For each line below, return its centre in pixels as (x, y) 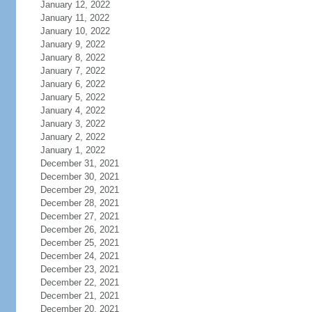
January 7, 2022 (72, 71)
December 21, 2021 (79, 296)
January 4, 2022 (72, 110)
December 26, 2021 (79, 229)
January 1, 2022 (72, 150)
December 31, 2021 (79, 163)
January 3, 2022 (72, 124)
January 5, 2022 (72, 97)
